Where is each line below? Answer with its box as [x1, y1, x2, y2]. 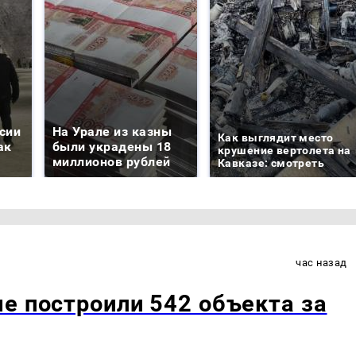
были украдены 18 [52, 138, 172, 154]
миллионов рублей [52, 153, 171, 169]
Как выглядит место [218, 130, 334, 144]
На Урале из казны [52, 123, 172, 139]
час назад [296, 256, 347, 269]
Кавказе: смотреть [218, 156, 325, 169]
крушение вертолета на [218, 143, 351, 157]
